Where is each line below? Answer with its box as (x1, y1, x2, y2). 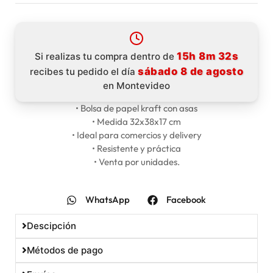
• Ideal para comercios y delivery (71, 129, 202, 141)
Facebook (166, 194, 206, 206)
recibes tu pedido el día (30, 66, 138, 78)
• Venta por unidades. (93, 156, 180, 168)
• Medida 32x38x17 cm (92, 116, 181, 128)
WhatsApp (85, 194, 130, 206)
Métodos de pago (26, 244, 103, 256)
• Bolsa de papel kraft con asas (76, 102, 197, 115)
